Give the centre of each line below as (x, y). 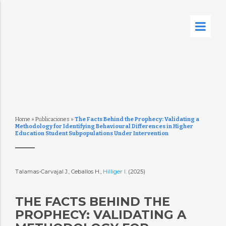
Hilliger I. (115, 172)
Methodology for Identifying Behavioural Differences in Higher (104, 126)
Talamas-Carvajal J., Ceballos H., (59, 172)
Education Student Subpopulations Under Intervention (92, 133)
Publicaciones (52, 119)
